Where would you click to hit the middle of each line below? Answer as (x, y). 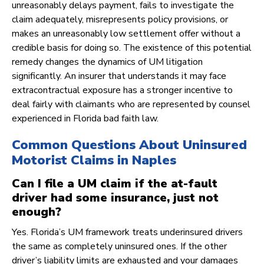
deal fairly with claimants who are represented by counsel (131, 105)
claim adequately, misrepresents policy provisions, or (120, 20)
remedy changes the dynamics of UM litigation (107, 62)
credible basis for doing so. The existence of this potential (132, 48)
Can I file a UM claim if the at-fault (115, 184)
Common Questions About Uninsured (129, 145)
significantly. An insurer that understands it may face (119, 76)
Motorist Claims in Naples (94, 161)
